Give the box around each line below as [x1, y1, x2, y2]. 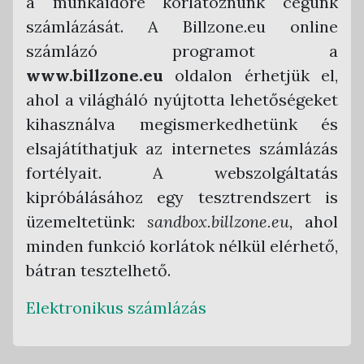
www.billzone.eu [26, 65, 163, 85]
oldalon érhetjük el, [163, 65, 338, 85]
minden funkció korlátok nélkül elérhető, [26, 236, 338, 256]
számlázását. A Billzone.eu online [26, 16, 338, 37]
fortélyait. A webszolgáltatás [26, 162, 338, 183]
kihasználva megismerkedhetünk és [26, 114, 338, 134]
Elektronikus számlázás [26, 297, 206, 318]
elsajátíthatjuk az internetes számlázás [26, 138, 338, 158]
